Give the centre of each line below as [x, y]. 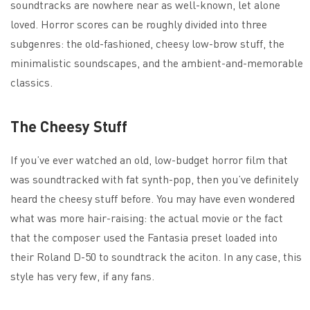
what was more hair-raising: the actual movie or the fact [147, 217]
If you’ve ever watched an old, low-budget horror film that [149, 159]
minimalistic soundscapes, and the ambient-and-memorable [157, 62]
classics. [31, 82]
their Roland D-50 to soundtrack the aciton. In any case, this [156, 256]
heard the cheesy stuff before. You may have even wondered [153, 198]
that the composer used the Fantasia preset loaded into [144, 237]
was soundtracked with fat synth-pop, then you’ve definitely [154, 179]
